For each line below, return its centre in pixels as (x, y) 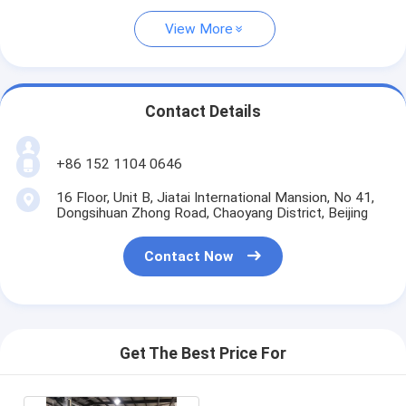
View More (199, 29)
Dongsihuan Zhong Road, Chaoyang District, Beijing (212, 213)
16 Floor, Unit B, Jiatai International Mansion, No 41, (215, 197)
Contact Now (189, 257)
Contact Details (203, 112)
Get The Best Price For (203, 354)
